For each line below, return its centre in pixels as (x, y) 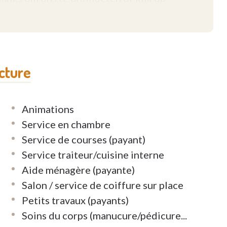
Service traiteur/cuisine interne (93, 155)
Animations (48, 109)
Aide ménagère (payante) (79, 170)
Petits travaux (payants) (75, 200)
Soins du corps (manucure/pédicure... (105, 216)
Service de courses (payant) (84, 140)
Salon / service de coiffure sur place (103, 185)
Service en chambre (66, 124)
